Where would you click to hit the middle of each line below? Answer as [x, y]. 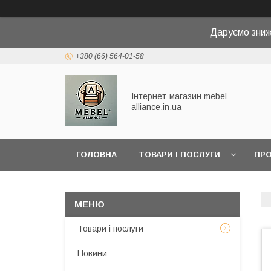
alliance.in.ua [156, 107]
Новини [92, 253]
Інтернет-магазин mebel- [181, 96]
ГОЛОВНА [96, 155]
